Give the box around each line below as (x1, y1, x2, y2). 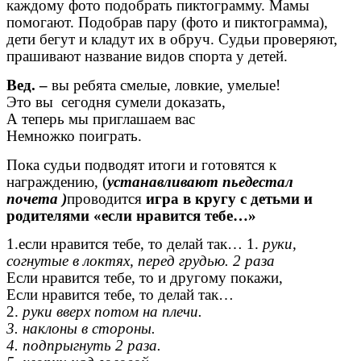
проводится (67, 189, 146, 207)
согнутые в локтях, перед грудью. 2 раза (6, 252, 275, 270)
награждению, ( (6, 172, 107, 190)
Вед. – (6, 77, 48, 94)
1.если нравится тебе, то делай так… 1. (6, 235, 263, 253)
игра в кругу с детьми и (146, 189, 313, 207)
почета (6, 189, 58, 207)
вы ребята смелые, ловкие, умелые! (48, 77, 280, 94)
